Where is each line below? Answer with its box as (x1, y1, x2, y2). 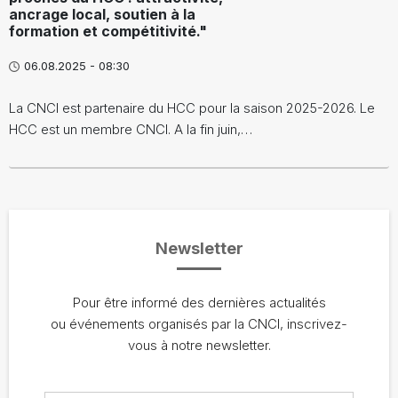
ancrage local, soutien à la (9, 5, 195, 24)
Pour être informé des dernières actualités (72, 294, 326, 312)
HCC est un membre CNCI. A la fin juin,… (9, 121, 252, 139)
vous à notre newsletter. (127, 337, 271, 354)
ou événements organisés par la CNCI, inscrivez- (51, 315, 347, 333)
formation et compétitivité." (9, 22, 207, 41)
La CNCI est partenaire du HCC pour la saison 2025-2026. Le (9, 99, 375, 117)
